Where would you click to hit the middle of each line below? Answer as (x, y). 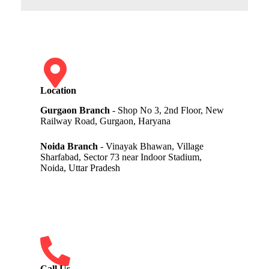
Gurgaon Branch (75, 110)
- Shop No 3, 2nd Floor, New (167, 110)
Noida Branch (69, 146)
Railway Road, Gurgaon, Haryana (105, 121)
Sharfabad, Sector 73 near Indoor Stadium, (121, 157)
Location (58, 90)
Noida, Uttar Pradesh (80, 168)
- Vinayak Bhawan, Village (150, 146)
